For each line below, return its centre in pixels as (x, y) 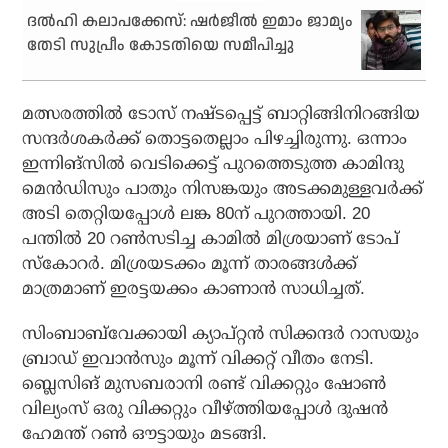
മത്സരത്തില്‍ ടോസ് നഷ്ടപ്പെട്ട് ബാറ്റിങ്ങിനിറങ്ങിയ (221, 114)
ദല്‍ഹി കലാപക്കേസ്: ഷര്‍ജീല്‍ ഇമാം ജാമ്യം (190, 22)
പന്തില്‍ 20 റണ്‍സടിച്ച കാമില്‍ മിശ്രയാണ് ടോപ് (211, 239)
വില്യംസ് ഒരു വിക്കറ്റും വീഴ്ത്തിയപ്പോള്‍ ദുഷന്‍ (205, 409)
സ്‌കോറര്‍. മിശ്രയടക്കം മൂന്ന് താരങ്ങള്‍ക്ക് (190, 264)
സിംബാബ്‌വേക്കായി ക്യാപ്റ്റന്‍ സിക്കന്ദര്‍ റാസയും (221, 334)
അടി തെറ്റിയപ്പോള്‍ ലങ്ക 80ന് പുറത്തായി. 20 (196, 214)
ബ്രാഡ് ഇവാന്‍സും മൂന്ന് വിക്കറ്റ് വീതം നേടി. (198, 359)
